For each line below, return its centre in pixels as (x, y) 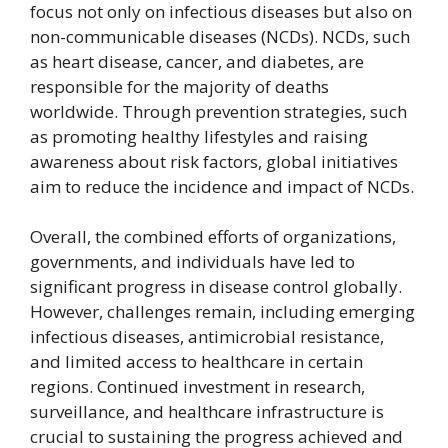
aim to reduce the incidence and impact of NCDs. (222, 187)
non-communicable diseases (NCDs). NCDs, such (220, 37)
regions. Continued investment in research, (197, 387)
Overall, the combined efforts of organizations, (213, 237)
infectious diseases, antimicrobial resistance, (207, 337)
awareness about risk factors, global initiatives (214, 162)
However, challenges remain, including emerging (222, 312)
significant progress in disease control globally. (216, 287)
